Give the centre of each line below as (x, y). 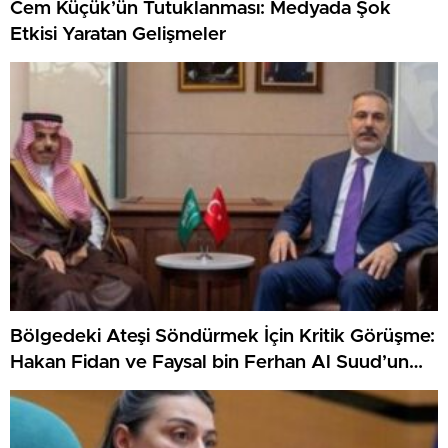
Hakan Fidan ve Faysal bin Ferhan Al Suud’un (209, 362)
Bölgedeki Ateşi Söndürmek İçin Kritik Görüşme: (222, 336)
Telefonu (49, 388)
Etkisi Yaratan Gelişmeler (118, 34)
